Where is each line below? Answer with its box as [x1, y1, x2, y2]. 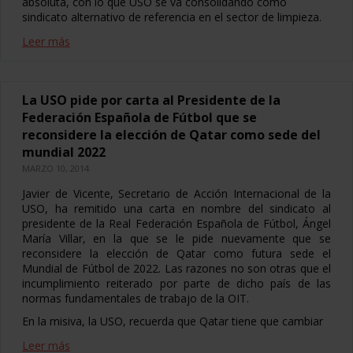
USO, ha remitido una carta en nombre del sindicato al [22, 201, 331, 216]
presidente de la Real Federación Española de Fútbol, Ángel [22, 216, 331, 231]
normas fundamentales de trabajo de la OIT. [22, 291, 249, 306]
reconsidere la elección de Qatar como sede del [22, 126, 321, 143]
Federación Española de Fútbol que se [22, 109, 257, 126]
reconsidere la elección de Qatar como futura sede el [22, 246, 331, 261]
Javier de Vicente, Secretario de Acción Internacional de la [22, 186, 331, 201]
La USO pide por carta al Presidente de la [22, 91, 281, 109]
